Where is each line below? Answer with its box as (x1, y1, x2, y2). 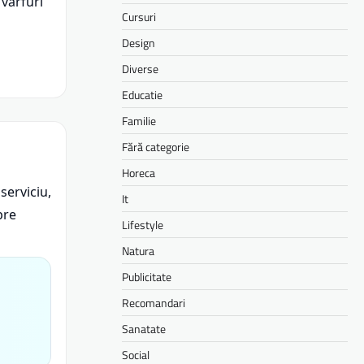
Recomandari (122, 293, 185, 311)
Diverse (122, 59, 158, 77)
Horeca (122, 163, 155, 181)
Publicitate (122, 267, 171, 285)
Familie (122, 111, 156, 129)
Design (122, 33, 155, 51)
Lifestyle (122, 215, 163, 233)
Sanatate (122, 319, 166, 337)
